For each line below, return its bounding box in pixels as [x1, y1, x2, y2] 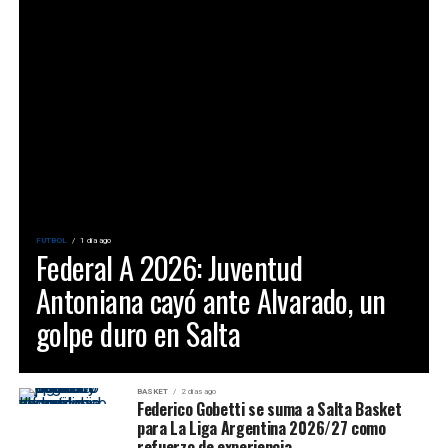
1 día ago [79, 235, 111, 245]
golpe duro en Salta [35, 310, 241, 356]
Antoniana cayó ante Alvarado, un [35, 277, 386, 323]
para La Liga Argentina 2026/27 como [136, 415, 386, 440]
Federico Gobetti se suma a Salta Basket [136, 396, 402, 421]
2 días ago [180, 386, 216, 396]
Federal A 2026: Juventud [35, 244, 303, 290]
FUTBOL [35, 235, 67, 245]
